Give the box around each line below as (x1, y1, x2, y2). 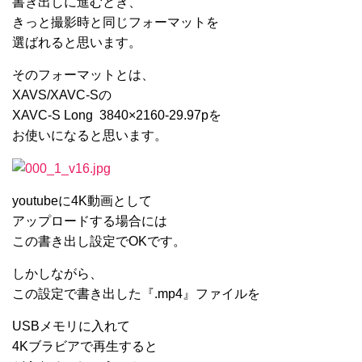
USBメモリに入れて (12, 319, 130, 334)
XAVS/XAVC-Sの (12, 88, 112, 102)
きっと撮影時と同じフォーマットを (12, 15, 219, 29)
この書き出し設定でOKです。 (12, 234, 186, 249)
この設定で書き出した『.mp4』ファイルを (12, 287, 260, 301)
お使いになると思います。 (12, 128, 167, 142)
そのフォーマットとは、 (12, 68, 154, 82)
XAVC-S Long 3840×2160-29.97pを (12, 108, 221, 122)
